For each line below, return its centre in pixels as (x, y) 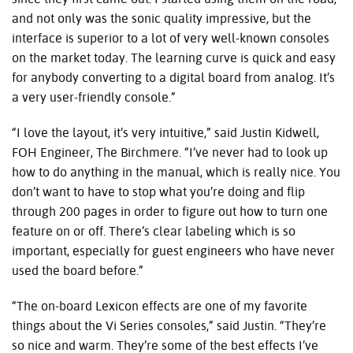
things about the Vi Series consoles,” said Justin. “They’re (169, 325)
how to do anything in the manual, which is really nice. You (176, 172)
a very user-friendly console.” (94, 97)
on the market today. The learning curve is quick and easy (174, 58)
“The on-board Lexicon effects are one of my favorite (160, 306)
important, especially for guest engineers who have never (173, 251)
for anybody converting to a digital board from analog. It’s (173, 77)
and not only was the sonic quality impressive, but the (162, 18)
